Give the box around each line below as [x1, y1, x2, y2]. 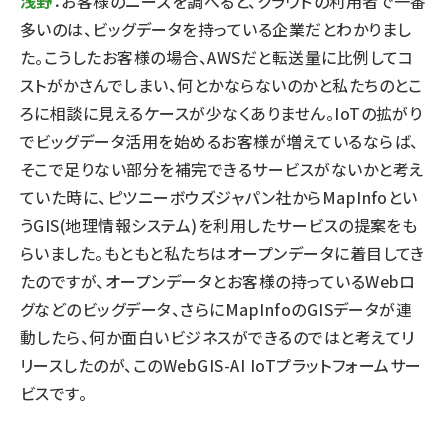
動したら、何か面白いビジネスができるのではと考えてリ [20, 325, 415, 349]
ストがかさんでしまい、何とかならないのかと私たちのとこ [20, 73, 423, 97]
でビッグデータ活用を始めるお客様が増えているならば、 [20, 129, 419, 153]
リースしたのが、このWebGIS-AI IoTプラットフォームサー [20, 353, 422, 377]
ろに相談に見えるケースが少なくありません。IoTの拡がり [20, 101, 423, 125]
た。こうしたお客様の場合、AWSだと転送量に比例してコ [20, 45, 414, 69]
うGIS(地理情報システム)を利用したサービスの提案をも [20, 213, 418, 237]
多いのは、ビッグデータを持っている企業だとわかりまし [20, 17, 412, 41]
